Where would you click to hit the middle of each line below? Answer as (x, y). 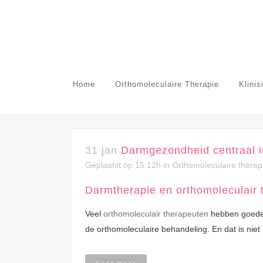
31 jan (101, 150)
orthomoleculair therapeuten (156, 214)
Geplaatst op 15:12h (123, 165)
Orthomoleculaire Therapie (167, 84)
